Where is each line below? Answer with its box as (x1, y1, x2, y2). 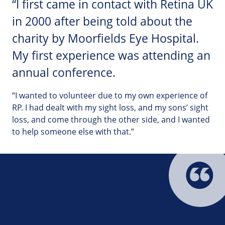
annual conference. (12, 65, 116, 81)
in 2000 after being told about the (12, 14, 192, 30)
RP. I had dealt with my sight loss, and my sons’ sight (12, 102, 208, 114)
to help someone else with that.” (12, 126, 134, 138)
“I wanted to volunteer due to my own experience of (12, 90, 207, 101)
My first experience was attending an (12, 48, 210, 64)
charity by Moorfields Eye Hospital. (12, 31, 199, 47)
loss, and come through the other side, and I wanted (12, 114, 210, 126)
